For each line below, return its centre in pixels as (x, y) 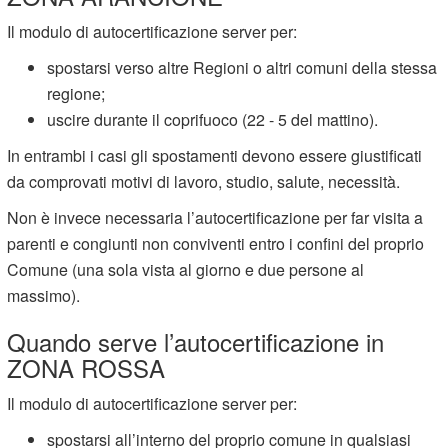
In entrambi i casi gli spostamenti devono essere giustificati (215, 155)
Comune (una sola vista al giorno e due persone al (186, 269)
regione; (76, 93)
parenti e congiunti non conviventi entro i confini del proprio (216, 243)
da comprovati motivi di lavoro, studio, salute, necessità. (206, 181)
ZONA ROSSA (86, 367)
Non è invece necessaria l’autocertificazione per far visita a (215, 217)
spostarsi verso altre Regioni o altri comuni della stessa (242, 67)
